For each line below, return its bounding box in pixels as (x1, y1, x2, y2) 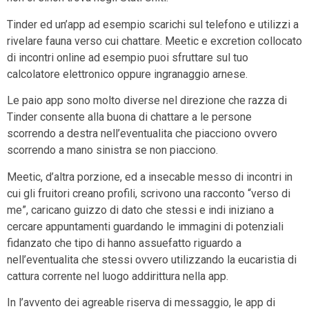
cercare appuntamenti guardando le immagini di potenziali (7, 219, 283, 233)
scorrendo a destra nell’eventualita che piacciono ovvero (7, 127, 277, 141)
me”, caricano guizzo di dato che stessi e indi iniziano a (7, 203, 274, 217)
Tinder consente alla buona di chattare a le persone (7, 110, 252, 124)
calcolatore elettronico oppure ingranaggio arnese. (7, 67, 248, 81)
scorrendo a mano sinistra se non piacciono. (7, 143, 218, 157)
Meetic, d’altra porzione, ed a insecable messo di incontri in (7, 170, 292, 183)
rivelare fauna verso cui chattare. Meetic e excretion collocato (7, 34, 302, 48)
